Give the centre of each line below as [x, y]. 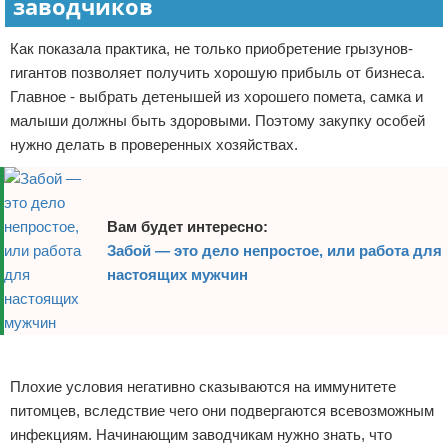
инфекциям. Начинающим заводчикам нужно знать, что [201, 434]
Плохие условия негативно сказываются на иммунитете [203, 386]
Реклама [31, 355]
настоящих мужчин [177, 274]
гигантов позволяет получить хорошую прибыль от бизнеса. [217, 72]
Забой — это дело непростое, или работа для [274, 250]
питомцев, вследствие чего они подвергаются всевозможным [222, 410]
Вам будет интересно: [187, 226]
